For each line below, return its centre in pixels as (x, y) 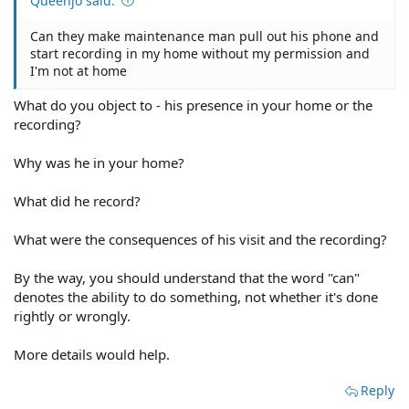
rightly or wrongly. (72, 316)
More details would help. (92, 354)
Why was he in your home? (99, 163)
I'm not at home (79, 70)
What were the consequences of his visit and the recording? (200, 239)
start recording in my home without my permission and (200, 53)
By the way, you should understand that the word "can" (187, 278)
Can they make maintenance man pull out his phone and (204, 36)
